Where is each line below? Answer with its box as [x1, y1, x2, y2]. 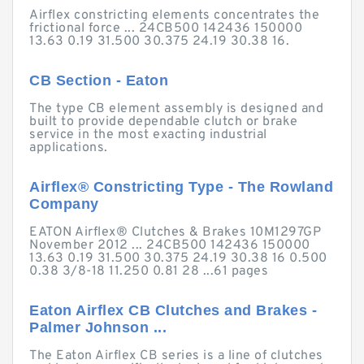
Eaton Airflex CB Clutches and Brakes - [29, 302, 317, 318]
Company [29, 196, 99, 212]
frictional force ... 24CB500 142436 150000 [29, 20, 302, 37]
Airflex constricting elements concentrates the [29, 7, 319, 24]
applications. [29, 140, 108, 156]
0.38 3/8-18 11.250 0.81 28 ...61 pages [29, 263, 268, 279]
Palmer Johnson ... [29, 319, 167, 336]
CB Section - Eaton [29, 72, 168, 89]
